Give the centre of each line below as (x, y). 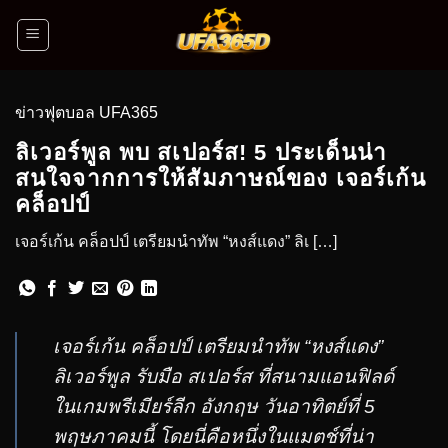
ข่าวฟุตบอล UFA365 (86, 112)
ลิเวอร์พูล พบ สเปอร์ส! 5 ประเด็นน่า (201, 152)
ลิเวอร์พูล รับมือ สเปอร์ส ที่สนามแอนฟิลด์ (223, 376)
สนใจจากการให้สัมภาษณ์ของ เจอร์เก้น (221, 178)
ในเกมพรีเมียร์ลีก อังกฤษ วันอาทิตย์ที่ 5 (214, 406)
